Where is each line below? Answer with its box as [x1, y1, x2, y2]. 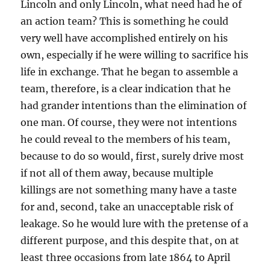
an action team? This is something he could [20, 15, 229, 27]
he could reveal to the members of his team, [20, 133, 231, 145]
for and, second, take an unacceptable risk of [20, 201, 234, 213]
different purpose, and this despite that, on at [20, 234, 240, 246]
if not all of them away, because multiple [20, 167, 214, 179]
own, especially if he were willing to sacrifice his [20, 49, 249, 61]
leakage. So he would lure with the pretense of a [20, 218, 249, 230]
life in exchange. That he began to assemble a [20, 66, 239, 78]
